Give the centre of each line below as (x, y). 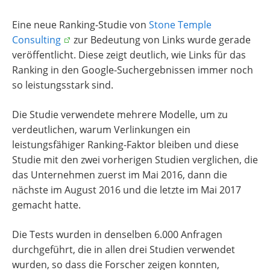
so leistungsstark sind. (63, 85)
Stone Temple (180, 25)
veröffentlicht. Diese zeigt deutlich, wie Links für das (129, 55)
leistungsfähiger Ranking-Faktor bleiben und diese (125, 145)
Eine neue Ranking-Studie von (80, 25)
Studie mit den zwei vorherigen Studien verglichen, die (135, 160)
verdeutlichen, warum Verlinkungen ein (101, 130)
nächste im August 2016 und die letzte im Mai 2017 (127, 190)
